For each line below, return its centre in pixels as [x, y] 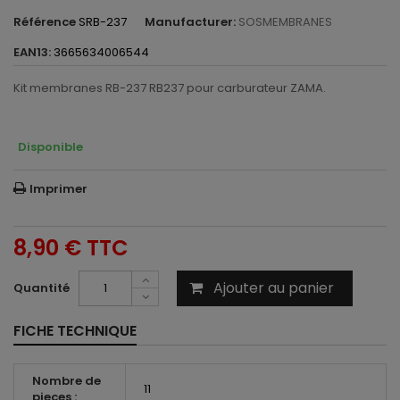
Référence [45, 22]
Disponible [50, 147]
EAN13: [32, 52]
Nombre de [67, 381]
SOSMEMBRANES [285, 22]
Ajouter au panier [274, 288]
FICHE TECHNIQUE [75, 331]
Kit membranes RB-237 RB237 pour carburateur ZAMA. [170, 88]
